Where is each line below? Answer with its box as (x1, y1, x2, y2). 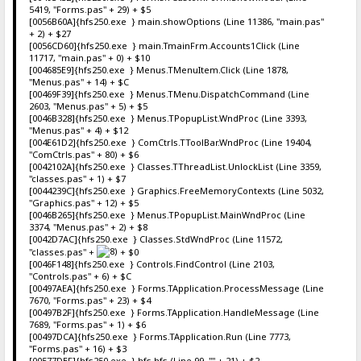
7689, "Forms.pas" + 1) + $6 (28, 317, 146, 330)
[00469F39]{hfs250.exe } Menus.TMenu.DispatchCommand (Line (28, 87, 309, 100)
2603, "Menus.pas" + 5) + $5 (28, 99, 147, 112)
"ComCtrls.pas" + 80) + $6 (28, 147, 139, 160)
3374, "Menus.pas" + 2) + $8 (28, 220, 147, 233)
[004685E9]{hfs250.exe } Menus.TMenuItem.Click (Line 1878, (28, 63, 288, 76)
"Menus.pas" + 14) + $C (28, 75, 129, 88)
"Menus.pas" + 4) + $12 (28, 123, 128, 136)
